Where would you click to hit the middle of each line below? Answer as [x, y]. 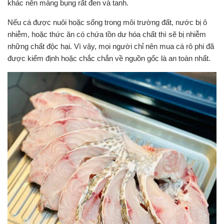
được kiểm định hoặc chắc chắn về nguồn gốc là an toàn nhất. [109, 58]
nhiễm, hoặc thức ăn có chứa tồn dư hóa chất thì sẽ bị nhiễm [107, 34]
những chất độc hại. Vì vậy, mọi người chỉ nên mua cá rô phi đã [111, 46]
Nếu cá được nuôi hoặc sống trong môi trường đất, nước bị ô [107, 22]
